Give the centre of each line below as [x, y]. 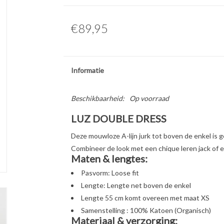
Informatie [87, 70]
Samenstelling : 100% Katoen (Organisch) [146, 210]
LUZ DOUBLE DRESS [119, 118]
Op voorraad [149, 98]
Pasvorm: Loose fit [110, 172]
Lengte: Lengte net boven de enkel [136, 185]
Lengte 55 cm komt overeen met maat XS [145, 197]
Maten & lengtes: [109, 158]
